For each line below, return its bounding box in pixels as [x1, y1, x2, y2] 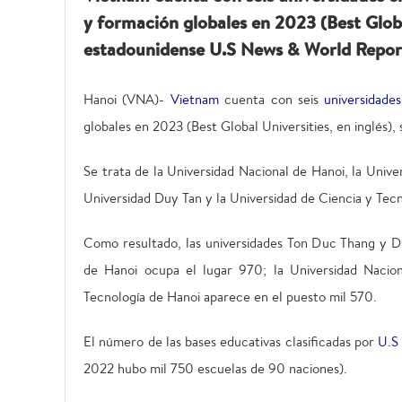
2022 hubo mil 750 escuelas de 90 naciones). [83, 358, 347, 378]
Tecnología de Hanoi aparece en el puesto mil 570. [83, 286, 377, 306]
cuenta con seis [218, 89, 325, 109]
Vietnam [170, 89, 219, 109]
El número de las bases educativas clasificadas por [83, 331, 379, 351]
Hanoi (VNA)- [83, 89, 170, 109]
